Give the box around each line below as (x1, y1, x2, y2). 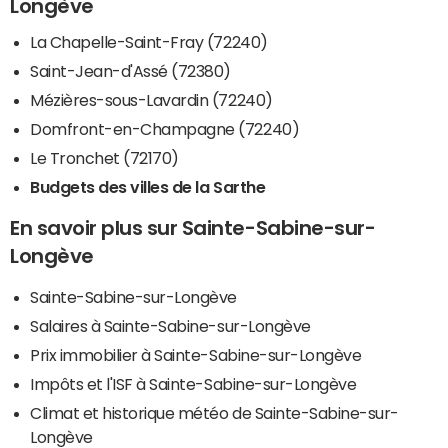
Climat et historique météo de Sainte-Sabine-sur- (30, 404, 399, 421)
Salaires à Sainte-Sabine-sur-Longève (30, 317, 311, 334)
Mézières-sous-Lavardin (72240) (30, 91, 273, 108)
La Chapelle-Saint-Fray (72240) (30, 33, 268, 50)
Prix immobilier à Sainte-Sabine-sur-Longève (30, 346, 362, 363)
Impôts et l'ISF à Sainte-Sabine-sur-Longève (30, 375, 357, 392)
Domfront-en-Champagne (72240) (30, 120, 300, 137)
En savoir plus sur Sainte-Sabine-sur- (10, 217, 376, 238)
